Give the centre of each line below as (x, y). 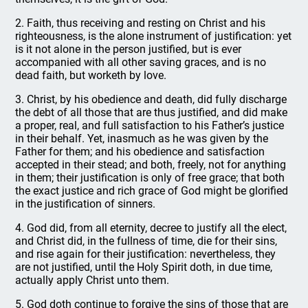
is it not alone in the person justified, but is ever (129, 49)
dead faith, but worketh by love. (91, 75)
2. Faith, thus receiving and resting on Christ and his (141, 23)
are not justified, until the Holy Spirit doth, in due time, (144, 267)
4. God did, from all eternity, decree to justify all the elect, (151, 228)
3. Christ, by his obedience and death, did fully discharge (151, 99)
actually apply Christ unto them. (92, 280)
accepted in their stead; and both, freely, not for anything (151, 165)
